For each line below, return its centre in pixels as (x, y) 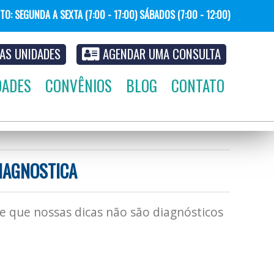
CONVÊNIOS (79, 85)
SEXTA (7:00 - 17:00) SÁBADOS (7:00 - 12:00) (144, 15)
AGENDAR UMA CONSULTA (160, 54)
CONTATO (198, 85)
